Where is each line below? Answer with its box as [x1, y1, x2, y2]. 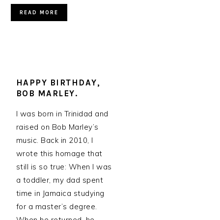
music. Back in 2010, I [16, 136, 93, 145]
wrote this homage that [16, 149, 103, 158]
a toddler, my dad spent [16, 175, 104, 185]
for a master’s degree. [16, 202, 97, 211]
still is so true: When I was [16, 162, 112, 171]
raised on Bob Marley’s [16, 122, 99, 132]
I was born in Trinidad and [16, 109, 109, 118]
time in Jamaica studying [16, 189, 105, 198]
